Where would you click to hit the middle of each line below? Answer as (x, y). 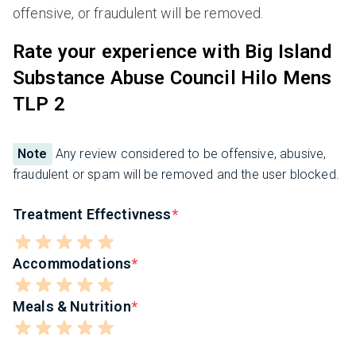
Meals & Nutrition (72, 307)
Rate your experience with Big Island (172, 52)
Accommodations (72, 264)
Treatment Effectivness (92, 215)
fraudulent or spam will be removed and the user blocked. (176, 175)
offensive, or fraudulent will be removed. (138, 14)
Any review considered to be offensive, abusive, (189, 154)
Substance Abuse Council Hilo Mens (172, 78)
